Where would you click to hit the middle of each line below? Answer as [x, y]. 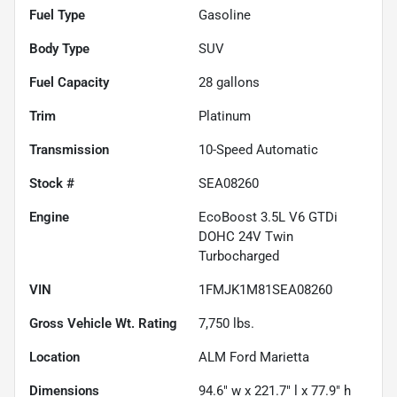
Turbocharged [239, 256]
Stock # [52, 183]
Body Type [59, 48]
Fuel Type [57, 15]
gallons [236, 82]
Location [54, 357]
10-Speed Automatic [258, 149]
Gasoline [225, 15]
